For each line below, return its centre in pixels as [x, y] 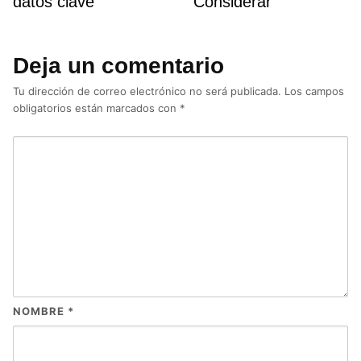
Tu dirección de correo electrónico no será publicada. [147, 91]
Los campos [314, 91]
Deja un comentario [118, 66]
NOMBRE [40, 311]
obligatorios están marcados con [96, 108]
